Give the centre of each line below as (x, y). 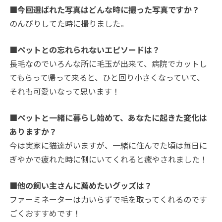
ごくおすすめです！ (45, 213)
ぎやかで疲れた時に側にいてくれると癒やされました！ (109, 159)
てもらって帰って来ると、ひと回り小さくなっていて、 (107, 78)
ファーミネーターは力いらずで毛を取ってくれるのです (109, 199)
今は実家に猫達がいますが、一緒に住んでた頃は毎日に (109, 145)
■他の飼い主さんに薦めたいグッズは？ (81, 186)
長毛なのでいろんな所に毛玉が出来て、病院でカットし (109, 64)
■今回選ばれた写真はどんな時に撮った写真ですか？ (105, 10)
